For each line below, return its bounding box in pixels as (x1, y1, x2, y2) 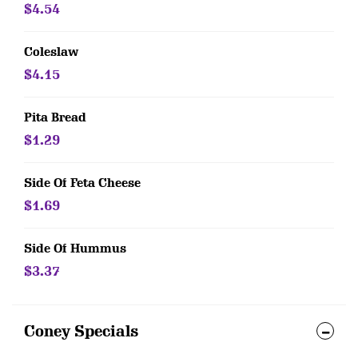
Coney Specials (24, 322, 139, 340)
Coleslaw (24, 45, 78, 59)
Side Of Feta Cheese (24, 176, 141, 190)
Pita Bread (24, 110, 86, 125)
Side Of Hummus (24, 241, 126, 256)
